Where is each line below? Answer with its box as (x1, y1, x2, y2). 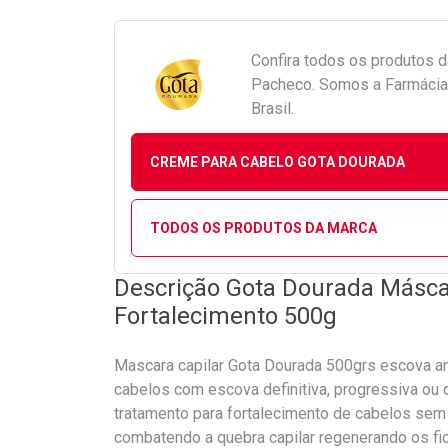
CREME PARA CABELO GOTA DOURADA (149, 153, 405, 170)
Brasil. (251, 99, 294, 118)
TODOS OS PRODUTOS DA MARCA (149, 219, 377, 236)
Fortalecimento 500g (114, 302, 337, 330)
